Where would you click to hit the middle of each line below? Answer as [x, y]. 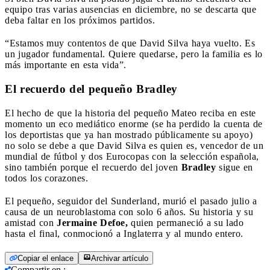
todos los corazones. [46, 178]
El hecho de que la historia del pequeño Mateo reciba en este [130, 113]
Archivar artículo [120, 258]
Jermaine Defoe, [92, 222]
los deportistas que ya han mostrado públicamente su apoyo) [129, 134]
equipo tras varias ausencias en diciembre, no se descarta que [130, 9]
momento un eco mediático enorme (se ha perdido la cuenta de [134, 124]
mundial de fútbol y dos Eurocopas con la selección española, [132, 156]
